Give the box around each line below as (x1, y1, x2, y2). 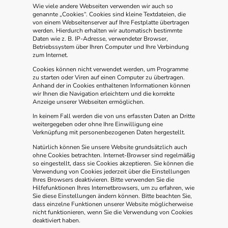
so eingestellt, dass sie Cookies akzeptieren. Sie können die (33, 159, 193, 167)
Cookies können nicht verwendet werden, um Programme (33, 65, 188, 74)
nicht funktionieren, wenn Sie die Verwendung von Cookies (33, 208, 193, 216)
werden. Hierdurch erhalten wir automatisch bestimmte (33, 26, 182, 35)
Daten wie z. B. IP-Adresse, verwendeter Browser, (33, 34, 168, 43)
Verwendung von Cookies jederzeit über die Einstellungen (33, 167, 190, 176)
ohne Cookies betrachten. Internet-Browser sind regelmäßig (33, 151, 195, 159)
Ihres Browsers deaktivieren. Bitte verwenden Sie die (33, 175, 174, 184)
